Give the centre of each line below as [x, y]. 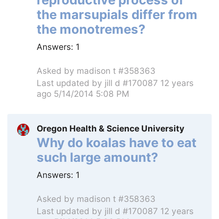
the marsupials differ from [117, 14]
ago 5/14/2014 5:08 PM [83, 93]
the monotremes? [91, 29]
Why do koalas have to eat [117, 142]
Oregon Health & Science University [110, 128]
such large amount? [98, 157]
